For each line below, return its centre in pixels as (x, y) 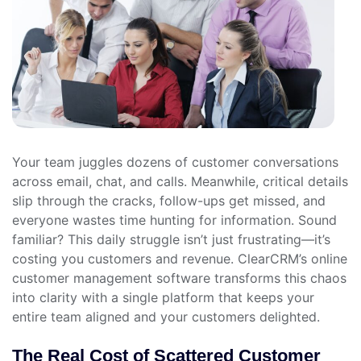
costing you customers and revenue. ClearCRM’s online (180, 258)
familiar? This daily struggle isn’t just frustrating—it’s (171, 239)
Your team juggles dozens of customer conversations (175, 162)
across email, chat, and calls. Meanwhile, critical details (180, 181)
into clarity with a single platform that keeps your (163, 297)
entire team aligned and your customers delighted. (166, 316)
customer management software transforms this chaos (179, 278)
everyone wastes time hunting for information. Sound (174, 220)
